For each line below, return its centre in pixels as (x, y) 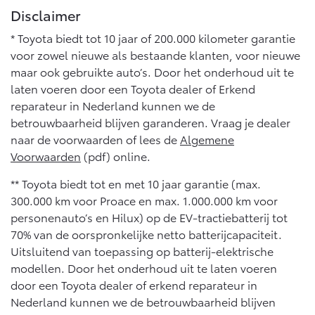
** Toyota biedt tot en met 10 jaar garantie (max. (136, 184)
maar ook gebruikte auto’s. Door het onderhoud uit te (152, 72)
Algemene (207, 139)
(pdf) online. (116, 156)
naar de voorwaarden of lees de (95, 139)
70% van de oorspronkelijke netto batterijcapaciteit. (146, 234)
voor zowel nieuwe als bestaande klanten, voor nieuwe (155, 55)
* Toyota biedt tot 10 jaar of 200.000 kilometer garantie (153, 38)
